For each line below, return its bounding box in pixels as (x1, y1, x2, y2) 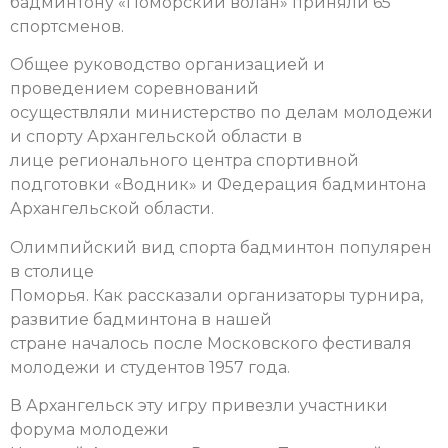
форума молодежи (10, 420, 169, 440)
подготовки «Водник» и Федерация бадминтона (10, 175, 426, 195)
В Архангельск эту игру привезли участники (10, 396, 388, 416)
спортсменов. (10, 17, 124, 37)
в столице (10, 261, 94, 281)
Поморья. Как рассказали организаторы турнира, (10, 285, 423, 305)
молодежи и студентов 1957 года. (10, 357, 290, 377)
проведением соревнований (10, 79, 259, 99)
